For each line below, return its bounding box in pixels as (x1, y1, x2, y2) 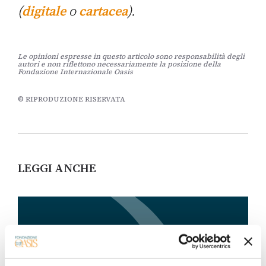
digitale (22, 2, 69, 20)
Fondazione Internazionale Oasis (18, 67, 133, 77)
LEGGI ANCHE (18, 160, 96, 177)
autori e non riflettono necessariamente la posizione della (18, 59, 221, 69)
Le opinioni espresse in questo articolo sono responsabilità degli (18, 52, 245, 62)
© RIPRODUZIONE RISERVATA (18, 94, 125, 104)
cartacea (79, 2, 128, 20)
